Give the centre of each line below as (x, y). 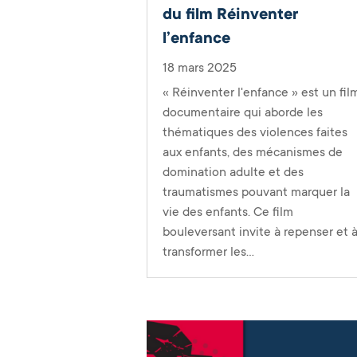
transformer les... (209, 251)
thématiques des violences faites (255, 132)
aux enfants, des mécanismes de (253, 152)
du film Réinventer (231, 14)
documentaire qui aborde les (243, 112)
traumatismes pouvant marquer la (257, 192)
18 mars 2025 (200, 67)
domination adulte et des (233, 172)
